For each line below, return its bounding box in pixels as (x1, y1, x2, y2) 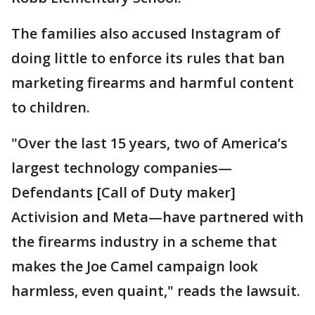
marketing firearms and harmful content (11, 73, 294, 92)
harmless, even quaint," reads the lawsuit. (11, 281, 300, 300)
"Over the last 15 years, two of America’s (11, 134, 288, 153)
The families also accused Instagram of (11, 24, 281, 43)
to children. (11, 98, 90, 117)
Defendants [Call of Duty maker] (11, 183, 236, 202)
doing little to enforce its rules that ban (11, 49, 285, 67)
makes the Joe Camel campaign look (11, 257, 258, 276)
